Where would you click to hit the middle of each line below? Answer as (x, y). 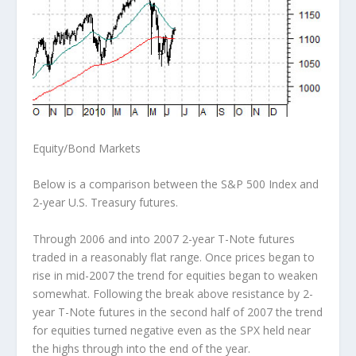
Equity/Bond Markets (86, 148)
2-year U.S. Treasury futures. (105, 203)
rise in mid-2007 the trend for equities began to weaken (175, 275)
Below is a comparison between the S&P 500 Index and (175, 184)
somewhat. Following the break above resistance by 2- (172, 293)
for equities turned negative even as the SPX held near (171, 330)
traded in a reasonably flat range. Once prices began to (173, 257)
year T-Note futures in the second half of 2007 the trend (177, 311)
